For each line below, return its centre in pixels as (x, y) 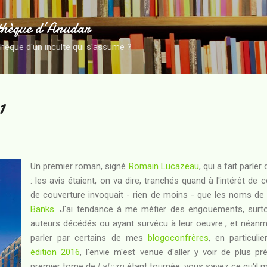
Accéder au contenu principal (133, 15)
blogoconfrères (178, 237)
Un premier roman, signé (80, 166)
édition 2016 (55, 252)
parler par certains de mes (89, 237)
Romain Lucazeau (164, 166)
